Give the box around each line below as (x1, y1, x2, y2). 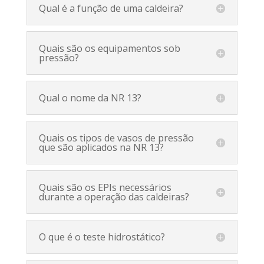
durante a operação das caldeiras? (38, 190, 189, 203)
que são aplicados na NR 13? (38, 140, 164, 154)
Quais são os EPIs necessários (38, 180, 171, 194)
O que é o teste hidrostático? (38, 230, 165, 243)
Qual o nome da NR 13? (38, 91, 141, 104)
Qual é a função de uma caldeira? (38, 1, 183, 15)
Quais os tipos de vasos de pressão (38, 131, 194, 144)
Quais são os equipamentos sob (38, 41, 180, 55)
